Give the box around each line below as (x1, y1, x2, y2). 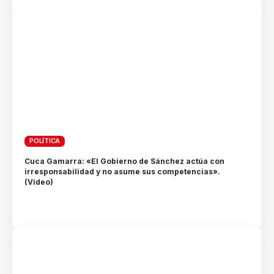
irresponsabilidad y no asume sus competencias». (24, 166, 221, 176)
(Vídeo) (24, 177, 54, 187)
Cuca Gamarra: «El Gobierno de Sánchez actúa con (24, 156, 225, 166)
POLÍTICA (29, 136, 61, 146)
